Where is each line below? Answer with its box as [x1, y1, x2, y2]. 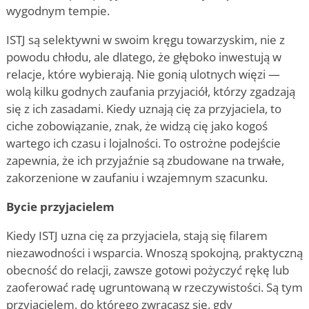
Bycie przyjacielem [6, 198, 114, 215]
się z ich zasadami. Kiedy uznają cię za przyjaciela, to [6, 100, 281, 117]
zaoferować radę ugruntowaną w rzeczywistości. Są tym [6, 279, 303, 295]
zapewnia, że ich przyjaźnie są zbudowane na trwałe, [6, 152, 284, 168]
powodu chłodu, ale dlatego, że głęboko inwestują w [6, 48, 281, 65]
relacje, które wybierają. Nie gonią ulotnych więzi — [6, 66, 280, 82]
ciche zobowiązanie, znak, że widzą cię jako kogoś [6, 117, 268, 134]
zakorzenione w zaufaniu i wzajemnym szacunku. [6, 169, 268, 186]
